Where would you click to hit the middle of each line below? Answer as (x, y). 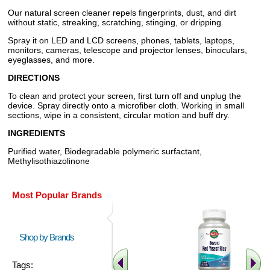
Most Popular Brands (57, 195)
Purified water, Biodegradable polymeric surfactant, (105, 151)
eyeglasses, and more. (51, 60)
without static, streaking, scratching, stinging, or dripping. (116, 22)
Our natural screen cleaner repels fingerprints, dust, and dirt (122, 13)
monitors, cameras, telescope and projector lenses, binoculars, (127, 50)
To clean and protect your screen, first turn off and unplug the (124, 96)
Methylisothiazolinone (49, 161)
